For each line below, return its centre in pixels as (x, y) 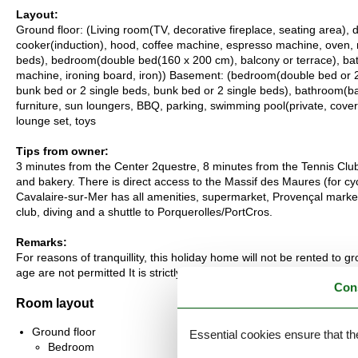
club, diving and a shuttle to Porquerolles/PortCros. (144, 212)
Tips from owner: (62, 151)
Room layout (55, 302)
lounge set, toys (56, 121)
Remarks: (42, 243)
